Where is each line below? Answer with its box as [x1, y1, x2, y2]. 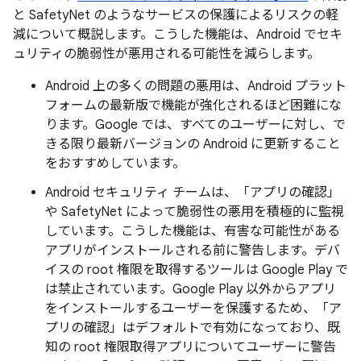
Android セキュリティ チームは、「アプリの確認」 [45, 185, 340, 201]
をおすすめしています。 [45, 156, 185, 172]
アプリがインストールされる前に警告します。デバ [45, 243, 340, 259]
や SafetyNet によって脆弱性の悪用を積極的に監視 [45, 204, 344, 220]
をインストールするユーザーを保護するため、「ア [45, 301, 342, 317]
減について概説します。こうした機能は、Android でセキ [13, 27, 342, 43]
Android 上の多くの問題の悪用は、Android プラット [45, 78, 346, 94]
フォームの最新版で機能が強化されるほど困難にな [45, 98, 342, 114]
